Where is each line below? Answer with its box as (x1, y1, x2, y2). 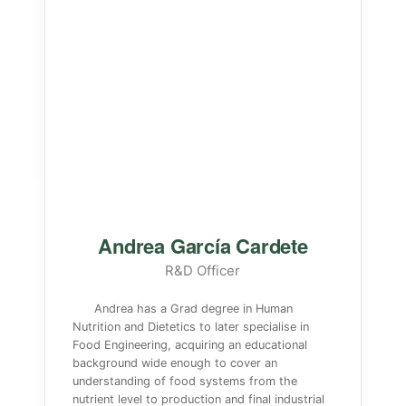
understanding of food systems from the (72, 374, 297, 388)
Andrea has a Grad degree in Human (93, 302, 293, 315)
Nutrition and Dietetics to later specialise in (72, 320, 309, 333)
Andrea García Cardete (98, 231, 308, 260)
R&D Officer (165, 262, 241, 279)
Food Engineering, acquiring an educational (72, 338, 307, 352)
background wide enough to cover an (72, 356, 277, 370)
